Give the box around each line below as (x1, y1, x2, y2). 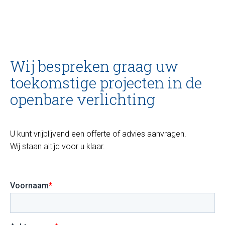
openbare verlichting (10, 89, 155, 109)
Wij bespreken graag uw (10, 56, 178, 76)
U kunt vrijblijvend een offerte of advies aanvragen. (10, 129, 186, 139)
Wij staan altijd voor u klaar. (10, 142, 105, 152)
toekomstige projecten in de (10, 73, 202, 93)
